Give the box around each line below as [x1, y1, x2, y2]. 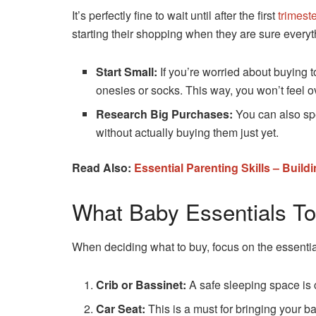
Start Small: [96, 63, 158, 80]
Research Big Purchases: [96, 106, 233, 123]
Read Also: [72, 159, 134, 176]
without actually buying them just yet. [96, 124, 279, 141]
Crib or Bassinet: [96, 276, 187, 293]
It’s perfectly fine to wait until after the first [72, 7, 278, 24]
